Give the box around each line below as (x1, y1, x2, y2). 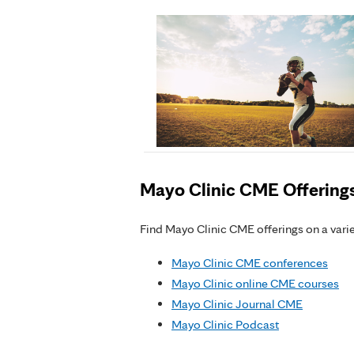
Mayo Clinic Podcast (171, 316, 279, 332)
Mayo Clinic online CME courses (171, 275, 339, 291)
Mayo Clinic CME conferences (171, 254, 328, 270)
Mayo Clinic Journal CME (171, 296, 303, 311)
